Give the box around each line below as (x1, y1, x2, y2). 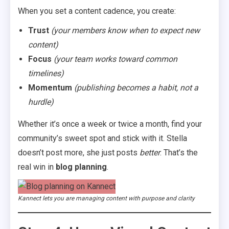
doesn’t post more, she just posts (18, 148, 140, 157)
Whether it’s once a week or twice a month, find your (18, 119, 202, 129)
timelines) (28, 68, 64, 78)
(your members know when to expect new (51, 26, 200, 35)
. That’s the (160, 148, 198, 157)
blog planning (56, 162, 107, 172)
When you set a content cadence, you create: (18, 6, 176, 16)
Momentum (28, 83, 72, 93)
